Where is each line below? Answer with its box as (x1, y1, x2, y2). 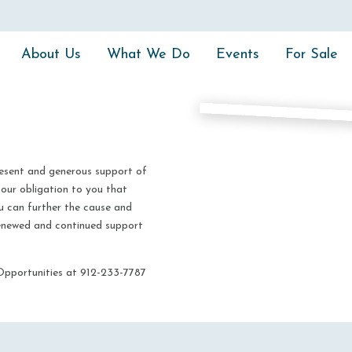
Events (215, 47, 259, 62)
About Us (20, 47, 81, 62)
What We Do (106, 47, 190, 62)
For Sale (284, 47, 338, 62)
